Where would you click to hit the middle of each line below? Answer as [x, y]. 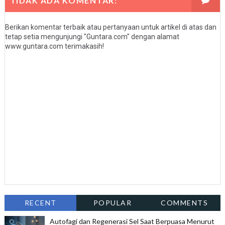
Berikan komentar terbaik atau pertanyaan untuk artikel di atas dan [110, 27]
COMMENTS [185, 203]
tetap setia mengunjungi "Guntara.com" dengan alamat [92, 37]
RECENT [40, 203]
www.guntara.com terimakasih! [54, 46]
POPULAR [113, 203]
